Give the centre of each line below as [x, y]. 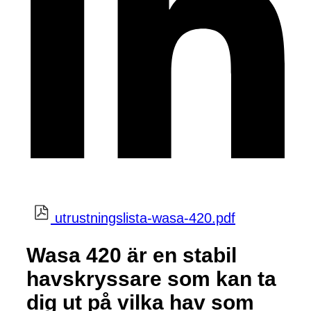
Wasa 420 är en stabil [132, 255]
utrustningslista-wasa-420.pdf [145, 218]
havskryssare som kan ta [151, 278]
